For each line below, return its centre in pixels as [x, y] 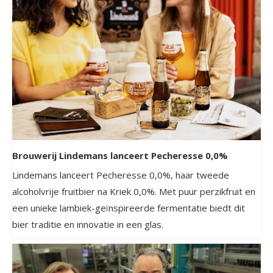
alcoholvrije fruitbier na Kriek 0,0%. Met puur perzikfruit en [134, 192]
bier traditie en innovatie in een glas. [88, 225]
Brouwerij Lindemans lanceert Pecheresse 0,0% [120, 156]
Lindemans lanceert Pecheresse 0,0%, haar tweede [121, 175]
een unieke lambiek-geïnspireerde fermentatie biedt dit [129, 208]
